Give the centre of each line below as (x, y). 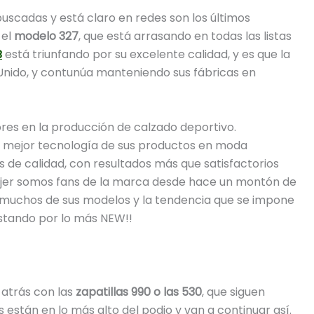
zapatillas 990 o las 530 (139, 292)
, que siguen (233, 292)
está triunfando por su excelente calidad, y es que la (146, 55)
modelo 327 (45, 36)
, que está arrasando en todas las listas (185, 36)
